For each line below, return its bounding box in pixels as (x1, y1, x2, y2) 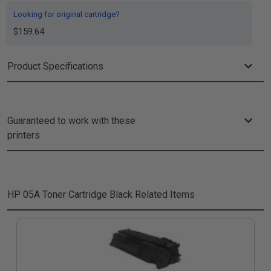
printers (7, 129, 40, 141)
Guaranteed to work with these (7, 115, 135, 126)
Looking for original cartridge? (13, 10, 120, 19)
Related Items (132, 189, 195, 200)
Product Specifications (7, 60, 103, 72)
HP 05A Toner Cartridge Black (7, 189, 132, 200)
